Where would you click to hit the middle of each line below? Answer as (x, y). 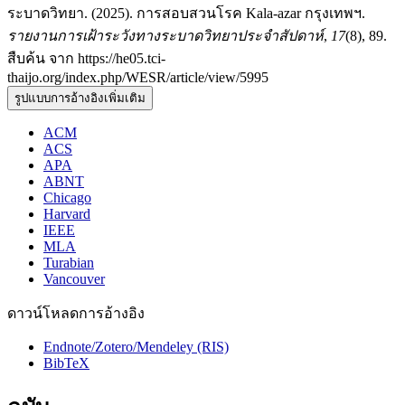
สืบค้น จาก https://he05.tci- (86, 58)
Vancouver (74, 278)
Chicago (67, 197)
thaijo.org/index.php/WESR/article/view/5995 (138, 77)
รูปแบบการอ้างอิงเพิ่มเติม (80, 98)
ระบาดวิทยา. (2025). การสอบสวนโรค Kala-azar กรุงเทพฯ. (186, 13)
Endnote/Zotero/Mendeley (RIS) (136, 346)
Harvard (67, 213)
